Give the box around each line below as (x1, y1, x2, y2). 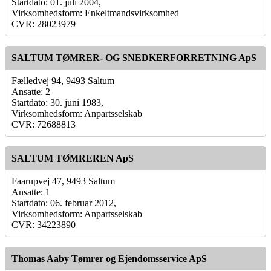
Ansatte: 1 (11, 186, 50, 197)
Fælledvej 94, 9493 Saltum (11, 75, 114, 86)
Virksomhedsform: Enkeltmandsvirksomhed (11, 7, 179, 18)
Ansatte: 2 (11, 86, 50, 97)
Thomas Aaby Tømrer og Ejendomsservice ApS (11, 253, 207, 264)
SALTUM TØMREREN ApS (11, 152, 134, 163)
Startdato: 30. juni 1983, (11, 97, 103, 108)
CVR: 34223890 (11, 219, 76, 230)
